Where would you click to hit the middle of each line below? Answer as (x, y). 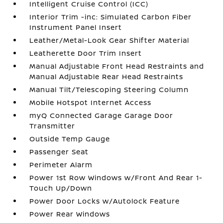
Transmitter (53, 126)
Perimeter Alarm (61, 165)
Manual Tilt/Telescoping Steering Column (109, 89)
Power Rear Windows (70, 214)
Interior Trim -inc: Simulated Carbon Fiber (111, 17)
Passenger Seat (59, 152)
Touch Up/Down (61, 188)
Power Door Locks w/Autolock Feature (105, 201)
